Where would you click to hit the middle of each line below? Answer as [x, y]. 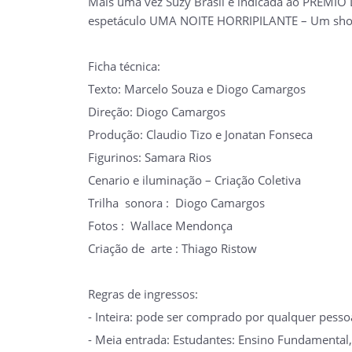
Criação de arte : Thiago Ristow [172, 248]
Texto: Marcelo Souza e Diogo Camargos [197, 88]
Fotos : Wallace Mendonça [160, 225]
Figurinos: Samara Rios [150, 157]
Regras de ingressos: [143, 293]
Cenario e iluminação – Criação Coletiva [194, 180]
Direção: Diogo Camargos [157, 111]
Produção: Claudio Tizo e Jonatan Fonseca [200, 134]
